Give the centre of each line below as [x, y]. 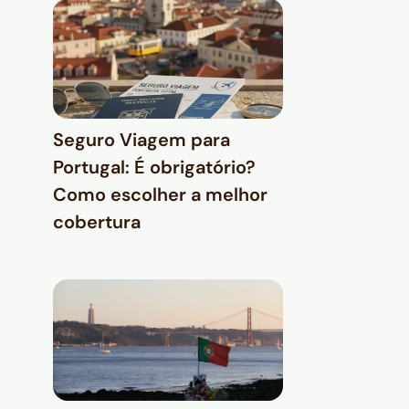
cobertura [97, 222]
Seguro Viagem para [142, 140]
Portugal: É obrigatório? [154, 168]
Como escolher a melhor [160, 195]
